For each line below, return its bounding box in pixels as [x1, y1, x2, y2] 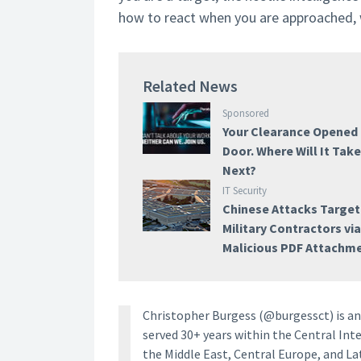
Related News [143, 76, 238, 96]
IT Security [222, 184, 268, 197]
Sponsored [222, 106, 270, 120]
